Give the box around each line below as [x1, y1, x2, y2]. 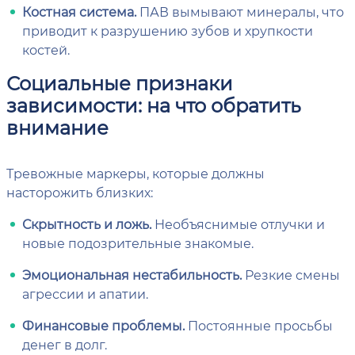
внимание [6, 115, 109, 139]
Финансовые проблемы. [22, 317, 185, 334]
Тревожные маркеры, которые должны [6, 165, 265, 181]
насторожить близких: [6, 184, 153, 200]
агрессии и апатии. [22, 285, 148, 302]
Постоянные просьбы [185, 317, 333, 334]
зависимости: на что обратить [6, 93, 301, 117]
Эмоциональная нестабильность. [22, 266, 242, 283]
